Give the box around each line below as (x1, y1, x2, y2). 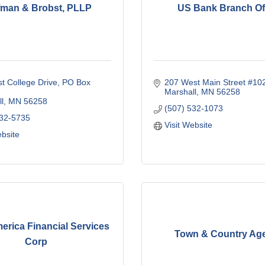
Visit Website (164, 119, 212, 130)
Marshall (164, 86, 196, 96)
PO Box (62, 77, 91, 87)
